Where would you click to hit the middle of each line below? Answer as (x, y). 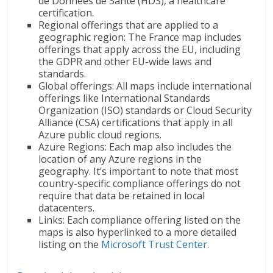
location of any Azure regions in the (120, 159)
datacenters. (67, 208)
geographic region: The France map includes (140, 37)
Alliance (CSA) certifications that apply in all (136, 123)
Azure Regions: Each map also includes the (135, 147)
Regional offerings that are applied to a (129, 25)
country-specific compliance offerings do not (140, 184)
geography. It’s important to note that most (139, 172)
